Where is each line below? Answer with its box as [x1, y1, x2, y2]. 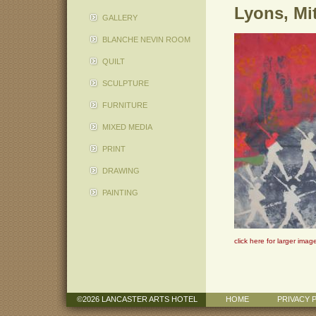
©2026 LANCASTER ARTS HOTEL [76, 295, 197, 303]
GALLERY [102, 13, 138, 22]
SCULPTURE [102, 79, 149, 87]
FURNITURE [102, 101, 147, 109]
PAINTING [102, 188, 138, 197]
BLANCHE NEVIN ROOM [102, 35, 190, 44]
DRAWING [102, 166, 140, 175]
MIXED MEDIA [102, 123, 152, 131]
